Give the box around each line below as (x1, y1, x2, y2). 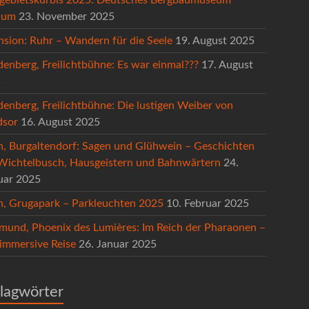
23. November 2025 (19, 10, 114, 22)
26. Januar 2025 (79, 238, 157, 250)
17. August (201, 59, 253, 70)
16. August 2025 (21, 116, 100, 128)
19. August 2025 (175, 34, 255, 46)
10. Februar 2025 (166, 197, 249, 209)
